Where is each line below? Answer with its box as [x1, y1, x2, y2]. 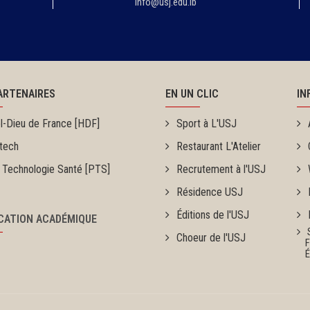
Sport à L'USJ [176, 117, 237, 130]
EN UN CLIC [165, 87, 219, 100]
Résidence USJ [176, 185, 243, 199]
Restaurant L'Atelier [176, 140, 261, 153]
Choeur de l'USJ [176, 231, 246, 244]
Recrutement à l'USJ [176, 163, 266, 176]
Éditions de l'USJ [176, 208, 249, 221]
